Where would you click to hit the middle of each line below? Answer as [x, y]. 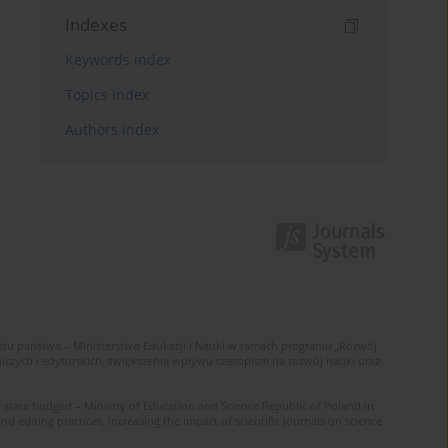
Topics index [107, 95]
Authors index [112, 130]
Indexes [96, 25]
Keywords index [118, 60]
